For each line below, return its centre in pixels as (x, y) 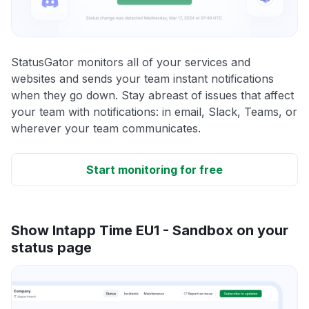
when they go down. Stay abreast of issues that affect (152, 95)
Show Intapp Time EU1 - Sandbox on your (150, 230)
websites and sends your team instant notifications (142, 78)
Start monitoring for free (154, 169)
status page (51, 247)
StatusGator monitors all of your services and (131, 62)
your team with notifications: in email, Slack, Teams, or (154, 111)
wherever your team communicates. (106, 128)
